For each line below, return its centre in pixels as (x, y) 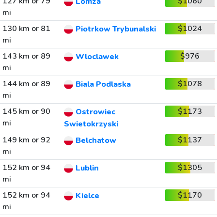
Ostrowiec (95, 112)
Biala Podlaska (103, 85)
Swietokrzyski (91, 124)
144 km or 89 (26, 84)
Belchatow (96, 141)
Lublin (87, 168)
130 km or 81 (26, 29)
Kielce (87, 196)
